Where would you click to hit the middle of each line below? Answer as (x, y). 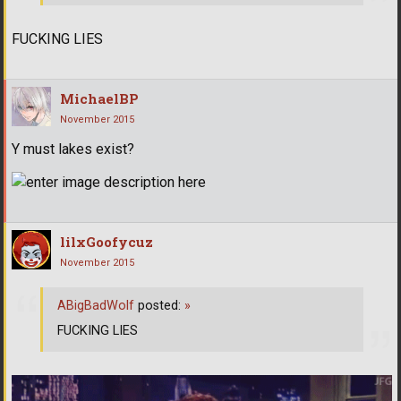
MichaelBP (99, 98)
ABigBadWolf (96, 306)
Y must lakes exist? (73, 149)
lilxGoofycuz (107, 241)
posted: (159, 306)
